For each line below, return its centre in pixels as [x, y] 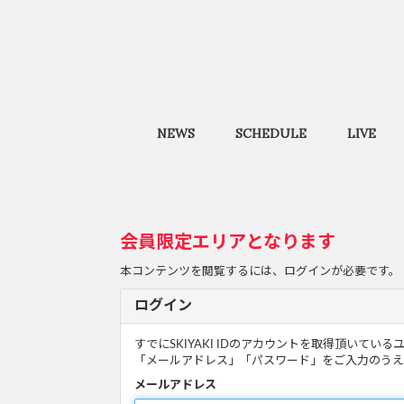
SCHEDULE [271, 133]
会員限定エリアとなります [228, 243]
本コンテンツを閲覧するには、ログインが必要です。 [260, 272]
